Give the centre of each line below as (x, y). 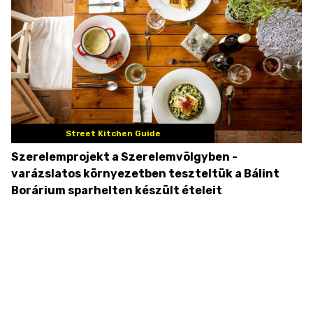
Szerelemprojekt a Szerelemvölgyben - (124, 157)
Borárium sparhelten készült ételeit (117, 191)
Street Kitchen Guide (113, 134)
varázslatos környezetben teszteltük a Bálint (145, 174)
